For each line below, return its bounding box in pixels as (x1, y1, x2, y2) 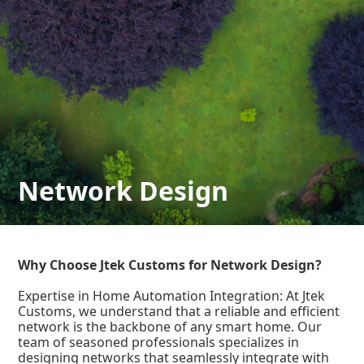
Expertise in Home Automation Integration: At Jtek (18, 287, 326, 305)
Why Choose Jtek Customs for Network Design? (18, 256, 323, 275)
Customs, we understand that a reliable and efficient (18, 302, 340, 321)
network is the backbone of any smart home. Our (18, 318, 323, 336)
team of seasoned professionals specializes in (18, 333, 300, 352)
